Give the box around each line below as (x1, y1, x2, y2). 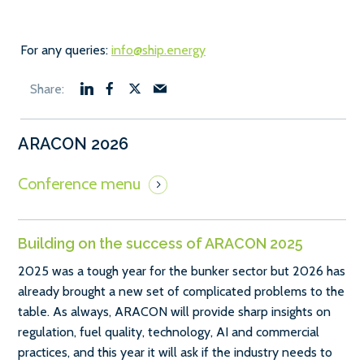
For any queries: (20, 41, 111, 58)
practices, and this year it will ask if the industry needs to (18, 344, 332, 360)
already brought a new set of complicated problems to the (18, 283, 344, 299)
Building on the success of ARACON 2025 (18, 234, 303, 252)
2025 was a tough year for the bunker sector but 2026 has (18, 262, 345, 279)
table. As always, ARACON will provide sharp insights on (18, 303, 331, 319)
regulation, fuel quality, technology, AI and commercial (18, 323, 319, 340)
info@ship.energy (111, 41, 206, 58)
